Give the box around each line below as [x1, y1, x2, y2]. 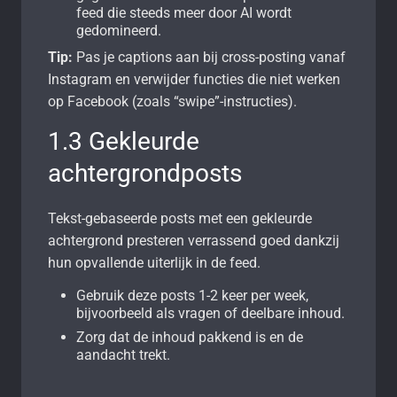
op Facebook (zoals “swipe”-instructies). [48, 92, 297, 110]
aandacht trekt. [76, 346, 170, 363]
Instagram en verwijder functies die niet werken [48, 70, 340, 88]
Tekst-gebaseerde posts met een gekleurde [48, 209, 312, 227]
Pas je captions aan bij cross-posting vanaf [73, 48, 346, 66]
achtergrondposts [48, 158, 242, 188]
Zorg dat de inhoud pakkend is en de [76, 328, 303, 346]
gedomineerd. [76, 21, 161, 39]
